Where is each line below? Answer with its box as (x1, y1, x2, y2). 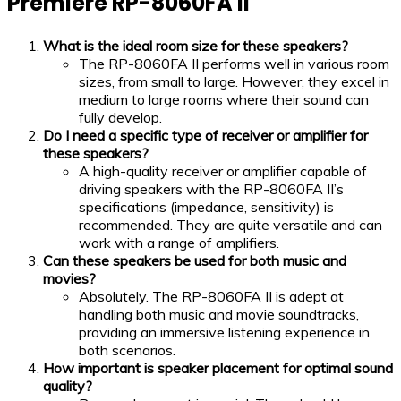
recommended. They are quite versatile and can (79, 216, 382, 235)
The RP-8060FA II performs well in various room (79, 55, 389, 73)
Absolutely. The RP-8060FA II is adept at (79, 287, 344, 306)
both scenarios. (79, 341, 175, 360)
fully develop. (79, 108, 162, 127)
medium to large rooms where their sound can (79, 90, 369, 109)
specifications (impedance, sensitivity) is (79, 198, 334, 217)
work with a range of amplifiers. (79, 234, 279, 252)
